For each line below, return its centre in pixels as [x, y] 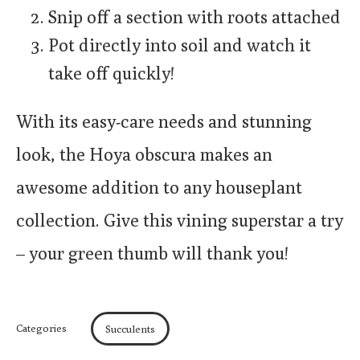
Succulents [130, 329]
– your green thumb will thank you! [152, 254]
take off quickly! [111, 74]
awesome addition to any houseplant [159, 188]
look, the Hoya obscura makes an [144, 155]
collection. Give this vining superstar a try [180, 221]
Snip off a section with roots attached [194, 17]
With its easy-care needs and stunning [164, 122]
